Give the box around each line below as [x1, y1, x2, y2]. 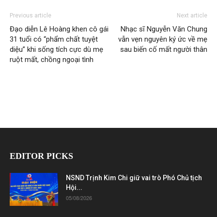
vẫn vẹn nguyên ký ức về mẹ [118, 34, 207, 44]
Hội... [66, 183, 82, 191]
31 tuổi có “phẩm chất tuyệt [10, 34, 98, 44]
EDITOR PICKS [10, 151, 73, 161]
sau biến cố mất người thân [120, 45, 207, 54]
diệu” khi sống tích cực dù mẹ [10, 45, 103, 54]
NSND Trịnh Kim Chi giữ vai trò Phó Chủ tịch [66, 173, 202, 182]
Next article [177, 12, 207, 19]
